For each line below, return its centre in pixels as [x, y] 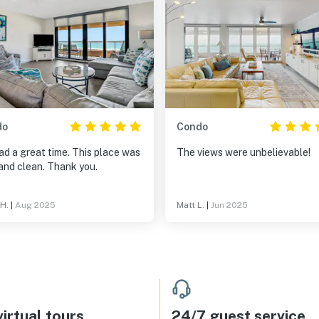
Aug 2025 [35, 205]
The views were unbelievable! [244, 152]
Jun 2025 [229, 205]
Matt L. [190, 205]
